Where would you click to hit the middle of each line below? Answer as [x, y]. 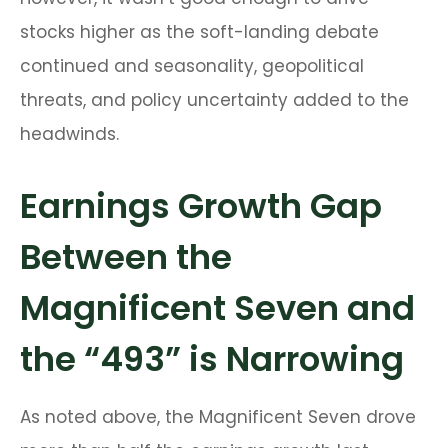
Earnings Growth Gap [201, 206]
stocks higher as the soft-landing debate [199, 32]
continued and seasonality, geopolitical [192, 66]
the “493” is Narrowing [212, 359]
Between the [126, 257]
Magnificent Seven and [217, 308]
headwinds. [69, 134]
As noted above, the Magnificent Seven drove [218, 417]
